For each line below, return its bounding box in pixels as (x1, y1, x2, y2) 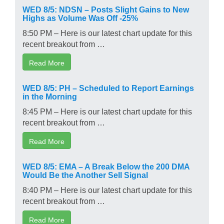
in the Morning (22, 91, 77, 100)
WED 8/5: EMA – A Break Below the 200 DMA (22, 161, 189, 170)
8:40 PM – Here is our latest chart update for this (22, 185, 192, 193)
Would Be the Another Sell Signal (22, 170, 148, 178)
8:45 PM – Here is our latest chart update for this (22, 106, 192, 115)
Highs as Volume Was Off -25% (22, 13, 138, 21)
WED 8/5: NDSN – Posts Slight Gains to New (22, 4, 189, 13)
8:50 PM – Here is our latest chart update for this (22, 28, 192, 36)
